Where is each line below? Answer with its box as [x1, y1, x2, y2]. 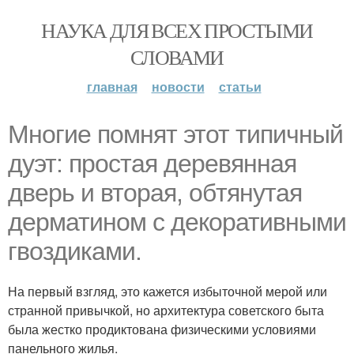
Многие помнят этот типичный [8, 120, 343, 149]
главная [86, 77, 137, 96]
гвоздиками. [8, 237, 141, 265]
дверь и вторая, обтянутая [8, 179, 302, 207]
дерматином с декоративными [8, 208, 346, 236]
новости [151, 77, 205, 96]
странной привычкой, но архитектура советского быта [8, 301, 324, 319]
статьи [218, 77, 262, 96]
